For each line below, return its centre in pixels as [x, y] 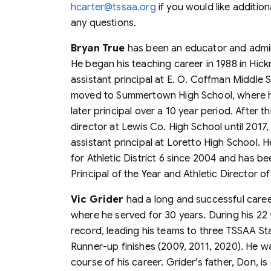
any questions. [104, 23]
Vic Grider [97, 199]
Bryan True [98, 48]
